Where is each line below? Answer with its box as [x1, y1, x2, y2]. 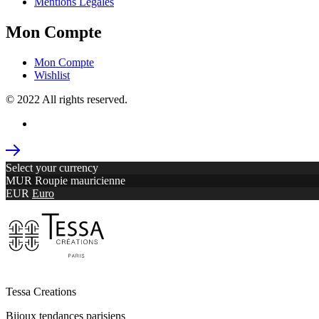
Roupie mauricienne [35, 174, 125, 187]
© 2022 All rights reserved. [6, 93, 127, 105]
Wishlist [34, 68, 70, 81]
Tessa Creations [6, 285, 76, 298]
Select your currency [6, 161, 98, 174]
